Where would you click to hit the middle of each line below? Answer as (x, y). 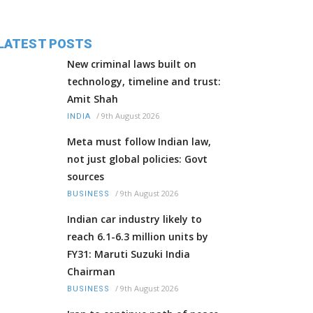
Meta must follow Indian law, (139, 142)
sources (86, 177)
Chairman (91, 272)
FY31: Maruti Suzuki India (129, 254)
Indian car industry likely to (134, 219)
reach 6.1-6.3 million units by (138, 237)
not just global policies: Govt (137, 159)
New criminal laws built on (132, 64)
